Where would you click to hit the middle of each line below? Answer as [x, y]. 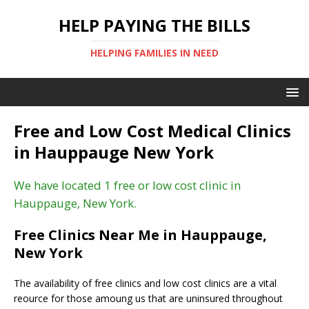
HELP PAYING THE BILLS [154, 25]
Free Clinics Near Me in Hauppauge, [140, 235]
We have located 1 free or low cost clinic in [127, 185]
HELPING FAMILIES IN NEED [154, 53]
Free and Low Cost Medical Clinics [152, 131]
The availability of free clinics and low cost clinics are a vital [145, 283]
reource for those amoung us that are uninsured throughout [148, 298]
